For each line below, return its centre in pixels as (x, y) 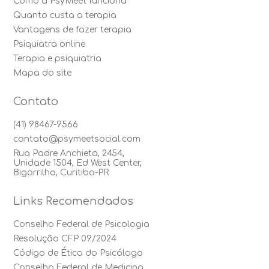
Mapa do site (43, 73)
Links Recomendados (74, 201)
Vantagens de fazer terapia (73, 30)
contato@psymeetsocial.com (77, 139)
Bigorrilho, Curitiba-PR (61, 173)
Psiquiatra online (50, 44)
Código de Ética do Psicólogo (78, 253)
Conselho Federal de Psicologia (82, 225)
